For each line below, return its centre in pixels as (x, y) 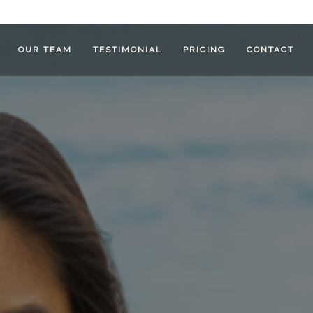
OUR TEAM (44, 50)
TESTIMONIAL (126, 50)
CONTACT (269, 50)
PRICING (203, 50)
